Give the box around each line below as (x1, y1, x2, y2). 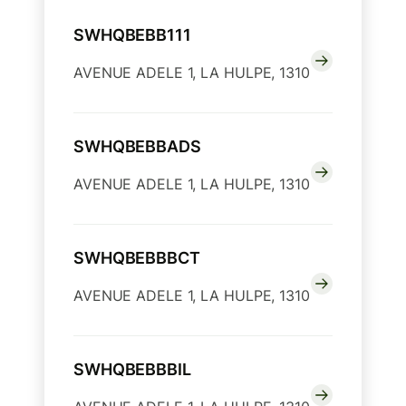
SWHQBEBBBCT (73, 247, 200, 267)
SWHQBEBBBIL (73, 359, 191, 379)
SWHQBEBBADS (73, 136, 201, 156)
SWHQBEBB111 (73, 24, 191, 44)
